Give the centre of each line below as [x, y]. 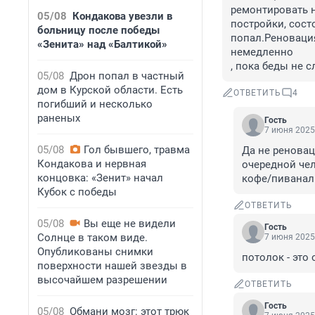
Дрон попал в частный [127, 76]
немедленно [262, 52]
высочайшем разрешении [102, 280]
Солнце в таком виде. [92, 238]
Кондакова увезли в [122, 16]
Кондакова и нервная [92, 164]
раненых [59, 118]
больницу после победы [98, 30]
